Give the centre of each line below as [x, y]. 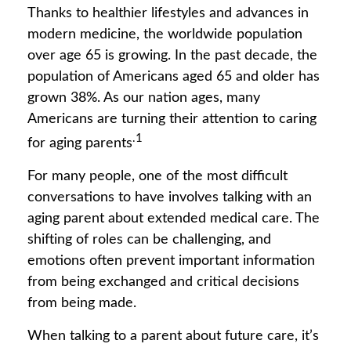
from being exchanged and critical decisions [163, 282]
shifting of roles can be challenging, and [149, 240]
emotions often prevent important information [171, 261]
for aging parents [80, 143]
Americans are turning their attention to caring [172, 119]
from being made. [82, 303]
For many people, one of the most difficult [157, 176]
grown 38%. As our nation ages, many [144, 98]
